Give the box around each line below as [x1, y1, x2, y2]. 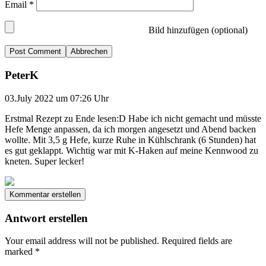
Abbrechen [71, 47, 107, 56]
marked [5, 246, 35, 257]
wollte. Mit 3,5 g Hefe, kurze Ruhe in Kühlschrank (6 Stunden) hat [5, 134, 256, 145]
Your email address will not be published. [5, 236, 159, 246]
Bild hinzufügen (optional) [146, 25, 248, 36]
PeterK [5, 69, 39, 82]
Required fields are [161, 236, 232, 246]
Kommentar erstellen [9, 189, 81, 199]
